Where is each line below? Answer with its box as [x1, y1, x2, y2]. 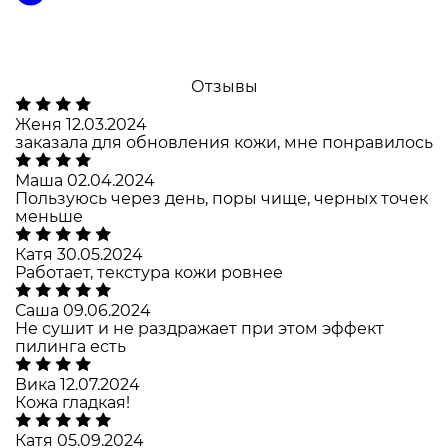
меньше [15, 206, 83, 226]
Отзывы [190, 76, 258, 96]
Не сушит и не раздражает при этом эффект [15, 318, 384, 338]
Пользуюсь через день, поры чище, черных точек [15, 188, 428, 208]
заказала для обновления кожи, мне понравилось [15, 132, 433, 152]
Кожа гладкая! [15, 392, 130, 412]
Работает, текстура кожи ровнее [15, 262, 283, 282]
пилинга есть [15, 336, 126, 356]
